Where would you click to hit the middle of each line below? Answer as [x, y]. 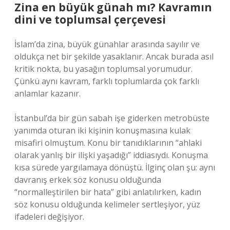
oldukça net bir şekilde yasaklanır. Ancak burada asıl [114, 56]
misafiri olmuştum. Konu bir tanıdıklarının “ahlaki [108, 143]
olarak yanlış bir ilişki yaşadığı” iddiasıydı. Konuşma [111, 155]
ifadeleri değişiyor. [49, 217]
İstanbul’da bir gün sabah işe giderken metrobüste [112, 118]
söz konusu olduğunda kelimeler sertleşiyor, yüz [107, 204]
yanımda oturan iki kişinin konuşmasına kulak [102, 130]
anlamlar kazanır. [47, 93]
